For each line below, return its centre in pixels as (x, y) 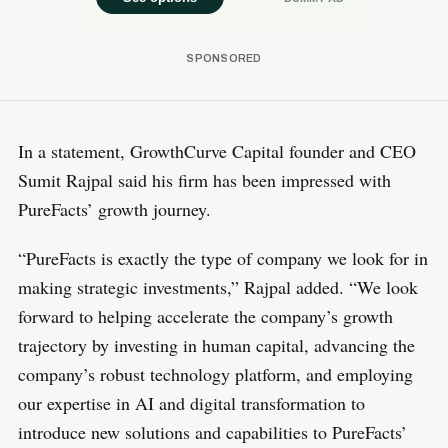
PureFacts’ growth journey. (114, 208)
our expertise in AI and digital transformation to (191, 402)
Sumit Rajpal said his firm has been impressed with (204, 179)
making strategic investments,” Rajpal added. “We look (217, 286)
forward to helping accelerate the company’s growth (205, 315)
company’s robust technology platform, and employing (215, 373)
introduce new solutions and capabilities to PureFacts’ (212, 431)
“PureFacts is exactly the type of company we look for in (222, 257)
